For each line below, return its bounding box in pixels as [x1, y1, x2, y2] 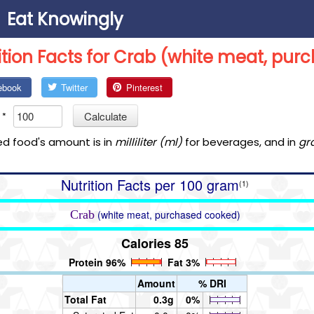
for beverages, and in [182, 134, 299, 149]
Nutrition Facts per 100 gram [61, 174, 239, 195]
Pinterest [126, 81, 163, 95]
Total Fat [64, 292, 107, 306]
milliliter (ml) [115, 134, 182, 149]
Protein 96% [68, 254, 125, 269]
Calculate [84, 108, 127, 123]
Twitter [60, 81, 88, 95]
